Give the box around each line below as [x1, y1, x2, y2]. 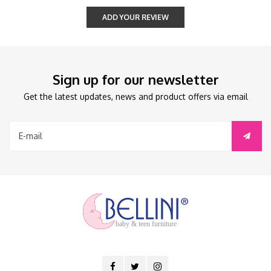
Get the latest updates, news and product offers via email [23, 91, 248, 102]
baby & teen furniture [116, 220, 177, 229]
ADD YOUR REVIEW [102, 12, 169, 22]
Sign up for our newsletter [52, 70, 219, 88]
